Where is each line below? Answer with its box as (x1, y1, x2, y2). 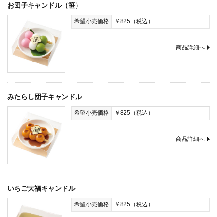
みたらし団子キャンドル (7, 93, 82, 101)
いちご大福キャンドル (7, 185, 75, 192)
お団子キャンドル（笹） (7, 1, 82, 9)
